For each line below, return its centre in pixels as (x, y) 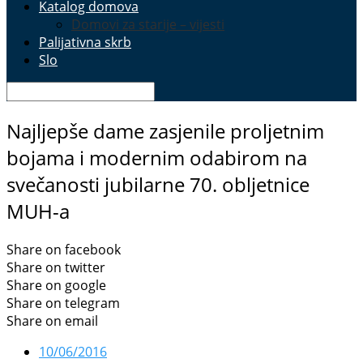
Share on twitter (56, 268)
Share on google (56, 286)
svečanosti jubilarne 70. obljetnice (158, 185)
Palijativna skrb (85, 43)
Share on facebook (64, 250)
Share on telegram (63, 303)
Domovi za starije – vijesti (148, 25)
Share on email (52, 321)
